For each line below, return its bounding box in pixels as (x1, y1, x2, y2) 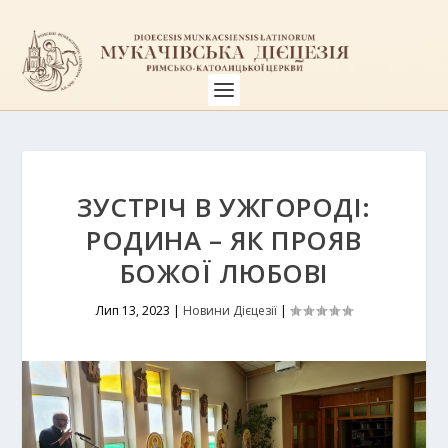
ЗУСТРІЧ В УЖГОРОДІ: (77, 189, 371, 225)
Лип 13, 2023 (96, 302, 170, 319)
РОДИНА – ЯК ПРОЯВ (86, 222, 362, 258)
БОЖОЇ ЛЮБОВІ (119, 255, 329, 291)
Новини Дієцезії (183, 302, 277, 319)
